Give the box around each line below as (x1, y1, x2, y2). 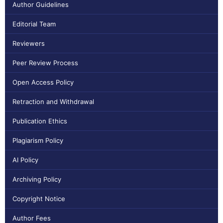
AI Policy (12, 156, 38, 164)
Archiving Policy (12, 175, 61, 184)
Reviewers (12, 39, 45, 48)
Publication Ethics (12, 117, 67, 125)
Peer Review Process (12, 59, 78, 67)
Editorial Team (12, 20, 56, 28)
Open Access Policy (12, 78, 74, 87)
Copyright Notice (12, 195, 65, 203)
